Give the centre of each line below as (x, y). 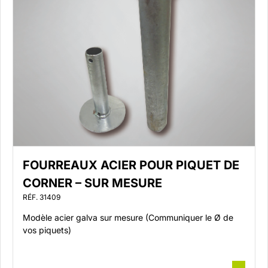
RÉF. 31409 (41, 197)
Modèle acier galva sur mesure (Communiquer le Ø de (128, 217)
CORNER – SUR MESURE (92, 183)
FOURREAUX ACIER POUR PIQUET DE (131, 165)
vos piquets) (51, 230)
